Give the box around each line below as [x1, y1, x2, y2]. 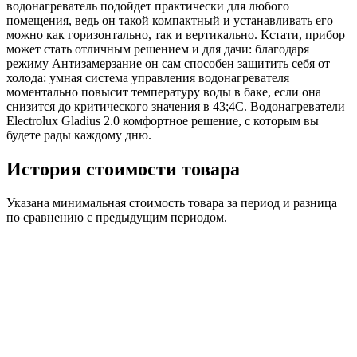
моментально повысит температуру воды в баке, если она [6, 84, 321, 99]
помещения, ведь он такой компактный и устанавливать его [6, 13, 333, 27]
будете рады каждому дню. [6, 127, 151, 142]
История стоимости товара [6, 158, 240, 179]
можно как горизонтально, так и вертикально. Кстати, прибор [6, 27, 345, 41]
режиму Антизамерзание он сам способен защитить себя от [6, 56, 330, 70]
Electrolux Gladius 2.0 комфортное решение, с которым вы [6, 113, 319, 127]
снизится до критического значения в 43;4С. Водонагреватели [6, 99, 345, 113]
